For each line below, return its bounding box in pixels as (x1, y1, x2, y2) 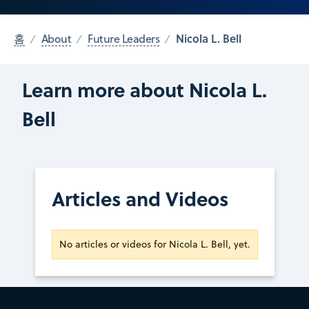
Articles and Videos (51, 184, 228, 213)
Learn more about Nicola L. (22, 74, 267, 103)
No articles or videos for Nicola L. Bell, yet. (59, 237, 250, 252)
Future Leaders (88, 31, 160, 47)
